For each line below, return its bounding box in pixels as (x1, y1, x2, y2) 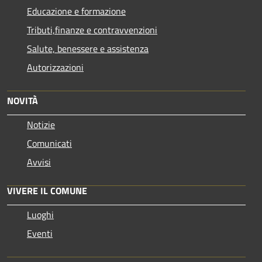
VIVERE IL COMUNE (7, 183, 87, 198)
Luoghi (27, 207, 54, 222)
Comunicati (27, 136, 72, 150)
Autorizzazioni (27, 60, 84, 74)
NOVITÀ (7, 93, 38, 108)
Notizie (27, 117, 55, 132)
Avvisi (27, 154, 51, 169)
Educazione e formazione (27, 4, 126, 18)
